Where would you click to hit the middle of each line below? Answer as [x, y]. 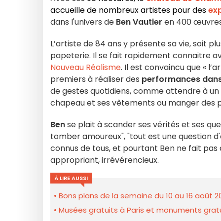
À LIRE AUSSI [71, 178]
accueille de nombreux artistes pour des [129, 10]
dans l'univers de [83, 22]
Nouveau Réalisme [86, 67]
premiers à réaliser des [96, 79]
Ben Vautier [140, 22]
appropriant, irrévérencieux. [105, 160]
